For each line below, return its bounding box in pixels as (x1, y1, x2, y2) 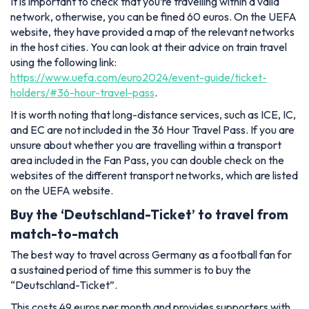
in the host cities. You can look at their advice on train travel (10, 39, 287, 54)
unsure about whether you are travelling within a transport (10, 137, 281, 152)
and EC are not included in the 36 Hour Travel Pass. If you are (10, 122, 295, 137)
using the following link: (10, 54, 117, 69)
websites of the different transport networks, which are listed (10, 168, 298, 182)
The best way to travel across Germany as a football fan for (10, 248, 292, 262)
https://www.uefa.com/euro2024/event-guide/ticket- (10, 70, 267, 84)
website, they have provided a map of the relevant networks (10, 24, 295, 39)
